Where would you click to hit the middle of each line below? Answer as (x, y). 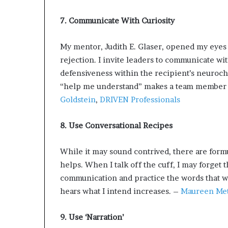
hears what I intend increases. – (119, 191)
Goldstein (78, 100)
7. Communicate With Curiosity (117, 21)
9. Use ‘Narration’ (92, 217)
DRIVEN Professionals (139, 100)
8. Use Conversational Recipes (116, 126)
